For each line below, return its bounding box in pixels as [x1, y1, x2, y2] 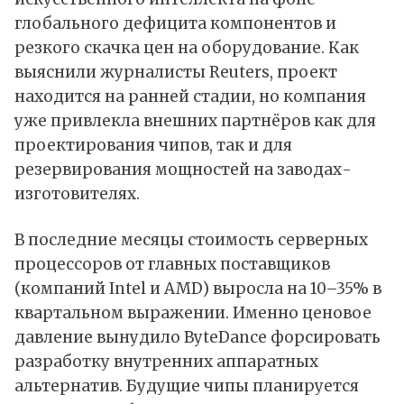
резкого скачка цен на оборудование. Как [14, 38, 359, 59]
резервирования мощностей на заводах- [14, 160, 352, 180]
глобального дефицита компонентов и [14, 14, 336, 34]
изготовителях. [14, 184, 140, 205]
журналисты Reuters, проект [100, 62, 337, 83]
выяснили [14, 62, 96, 83]
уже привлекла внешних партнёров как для [14, 111, 376, 132]
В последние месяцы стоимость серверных [14, 230, 368, 251]
